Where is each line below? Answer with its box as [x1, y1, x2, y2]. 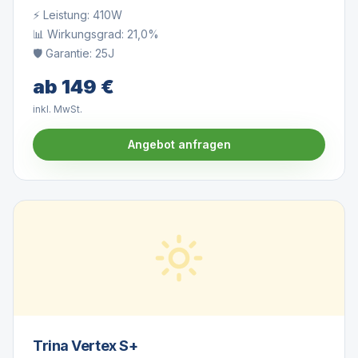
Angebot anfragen [127, 137, 231, 151]
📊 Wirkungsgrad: [33, 27, 127, 41]
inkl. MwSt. [33, 103, 82, 115]
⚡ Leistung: [33, 8, 93, 22]
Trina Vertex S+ [33, 337, 138, 354]
